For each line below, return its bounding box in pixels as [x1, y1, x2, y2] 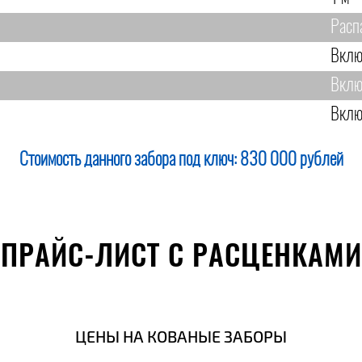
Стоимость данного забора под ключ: [19, 151, 240, 170]
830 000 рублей [239, 151, 343, 170]
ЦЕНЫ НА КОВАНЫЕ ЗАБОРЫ [75, 326, 287, 348]
